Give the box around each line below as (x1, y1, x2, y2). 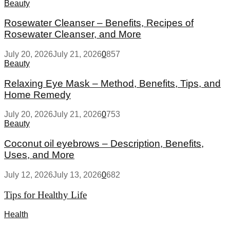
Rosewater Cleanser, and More (4, 29, 141, 40)
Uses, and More (4, 149, 74, 161)
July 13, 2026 (53, 170, 102, 179)
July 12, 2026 (4, 170, 53, 179)
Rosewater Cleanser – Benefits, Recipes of (4, 17, 194, 29)
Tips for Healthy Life (4, 189, 87, 200)
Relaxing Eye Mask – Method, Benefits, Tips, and (4, 78, 221, 89)
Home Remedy (4, 89, 71, 100)
